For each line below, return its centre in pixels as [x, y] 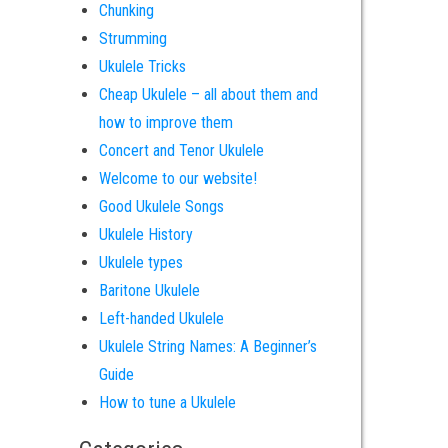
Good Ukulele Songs [161, 206]
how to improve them [165, 122]
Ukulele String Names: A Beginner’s [207, 346]
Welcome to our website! [177, 178]
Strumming [132, 38]
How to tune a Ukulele [167, 402]
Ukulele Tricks [142, 66]
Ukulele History [145, 234]
